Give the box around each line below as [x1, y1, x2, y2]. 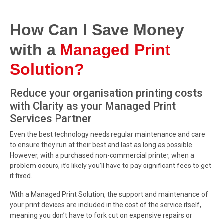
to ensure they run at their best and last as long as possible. [10, 140, 194, 149]
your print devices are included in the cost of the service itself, [10, 200, 201, 209]
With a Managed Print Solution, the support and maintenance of [10, 190, 208, 198]
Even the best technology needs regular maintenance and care [10, 130, 205, 138]
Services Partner [10, 112, 92, 125]
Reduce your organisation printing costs [10, 86, 203, 99]
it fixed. [10, 171, 32, 180]
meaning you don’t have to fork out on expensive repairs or [10, 211, 192, 219]
